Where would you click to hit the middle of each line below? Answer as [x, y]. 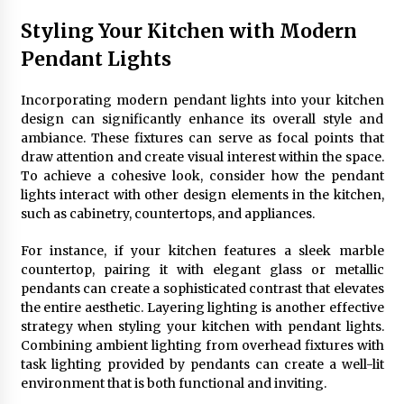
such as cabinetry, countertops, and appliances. [167, 214]
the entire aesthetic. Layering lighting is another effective [202, 308]
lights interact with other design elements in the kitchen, [202, 195]
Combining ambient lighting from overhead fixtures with [202, 345]
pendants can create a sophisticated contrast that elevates [202, 289]
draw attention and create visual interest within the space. [202, 157]
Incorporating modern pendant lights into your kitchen [202, 100]
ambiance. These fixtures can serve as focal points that [202, 138]
